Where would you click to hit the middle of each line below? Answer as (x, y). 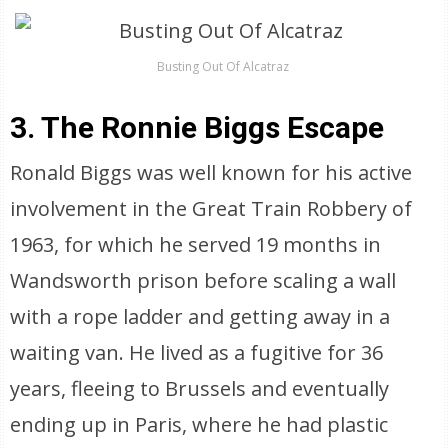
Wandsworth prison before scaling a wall (203, 280)
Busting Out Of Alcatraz (223, 66)
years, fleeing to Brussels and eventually (200, 388)
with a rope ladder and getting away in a (200, 316)
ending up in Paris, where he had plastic (199, 424)
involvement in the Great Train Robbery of (211, 208)
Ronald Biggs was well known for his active (211, 172)
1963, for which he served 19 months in (196, 244)
